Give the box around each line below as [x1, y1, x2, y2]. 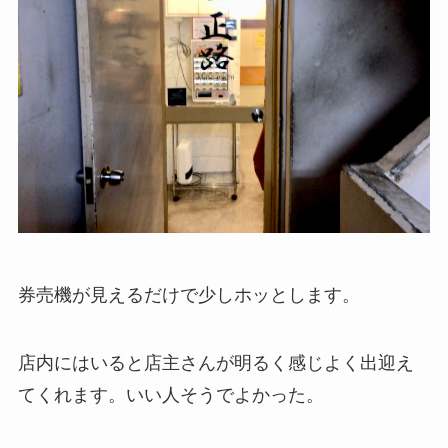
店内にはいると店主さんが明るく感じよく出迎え [17, 352, 414, 373]
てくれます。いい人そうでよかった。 [17, 384, 324, 405]
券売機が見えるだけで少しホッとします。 [17, 284, 360, 305]
